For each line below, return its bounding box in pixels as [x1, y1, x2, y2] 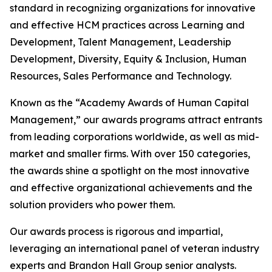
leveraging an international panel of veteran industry [10, 242, 259, 254]
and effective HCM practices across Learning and [10, 19, 245, 31]
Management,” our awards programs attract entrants [10, 114, 262, 126]
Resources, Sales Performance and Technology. [10, 70, 231, 82]
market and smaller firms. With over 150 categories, [10, 148, 250, 160]
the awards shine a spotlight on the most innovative [10, 165, 250, 177]
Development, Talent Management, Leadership [10, 36, 231, 48]
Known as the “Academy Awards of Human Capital [10, 97, 249, 109]
